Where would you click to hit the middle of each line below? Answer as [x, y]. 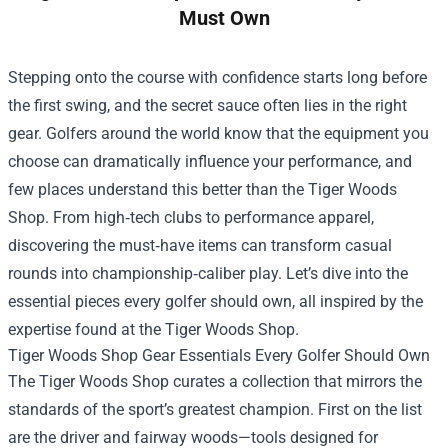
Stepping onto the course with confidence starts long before [217, 77]
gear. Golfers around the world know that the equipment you [218, 133]
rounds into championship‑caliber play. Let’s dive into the [208, 273]
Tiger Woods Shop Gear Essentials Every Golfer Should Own [219, 355]
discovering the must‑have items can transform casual [200, 245]
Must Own [224, 17]
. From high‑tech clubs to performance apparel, [209, 217]
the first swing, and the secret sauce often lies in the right [207, 105]
